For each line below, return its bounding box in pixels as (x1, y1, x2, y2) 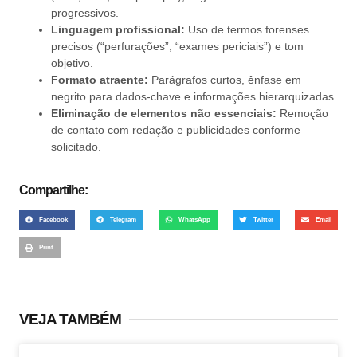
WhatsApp (178, 215, 211, 224)
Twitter (253, 215, 273, 224)
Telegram (110, 215, 137, 224)
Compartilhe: (19, 183, 88, 198)
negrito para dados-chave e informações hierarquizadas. (51, 89, 337, 103)
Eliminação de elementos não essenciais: (51, 106, 277, 120)
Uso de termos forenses (185, 22, 309, 36)
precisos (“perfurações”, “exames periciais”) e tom (51, 39, 304, 53)
